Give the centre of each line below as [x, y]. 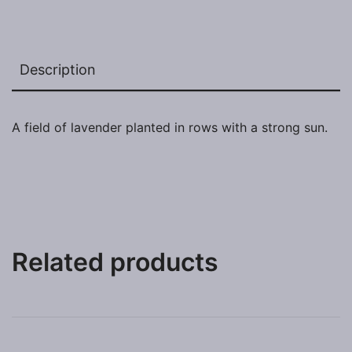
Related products [115, 262]
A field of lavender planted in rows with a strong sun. [170, 128]
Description [58, 70]
